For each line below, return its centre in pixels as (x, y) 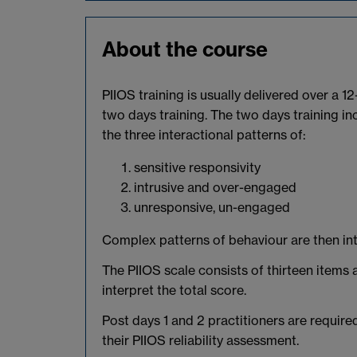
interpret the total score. (174, 290)
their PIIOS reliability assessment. (200, 341)
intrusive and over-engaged (215, 188)
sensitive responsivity (197, 168)
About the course (185, 50)
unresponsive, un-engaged (212, 208)
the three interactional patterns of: (204, 135)
